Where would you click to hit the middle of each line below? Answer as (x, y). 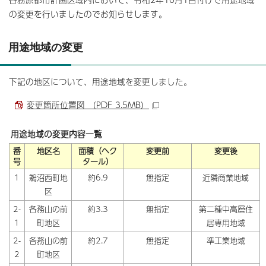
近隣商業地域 (226, 177)
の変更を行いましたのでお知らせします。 (88, 14)
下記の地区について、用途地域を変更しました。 (100, 81)
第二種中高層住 (226, 209)
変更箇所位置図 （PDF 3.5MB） (88, 104)
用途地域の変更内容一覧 (56, 134)
